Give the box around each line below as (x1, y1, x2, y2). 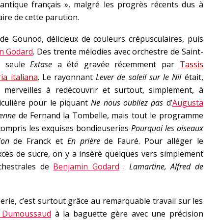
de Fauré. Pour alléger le (100, 136, 203, 146)
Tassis (179, 59, 203, 70)
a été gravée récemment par (52, 59, 180, 70)
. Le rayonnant (37, 72, 96, 82)
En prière (67, 136, 100, 146)
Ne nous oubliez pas (91, 97, 164, 108)
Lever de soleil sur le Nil (96, 72, 182, 82)
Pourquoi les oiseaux (131, 123, 203, 134)
